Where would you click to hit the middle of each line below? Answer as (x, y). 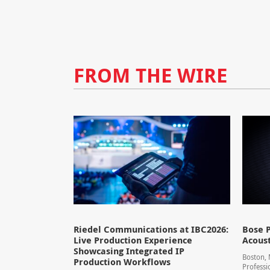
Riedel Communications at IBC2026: (151, 229)
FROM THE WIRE (150, 75)
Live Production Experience (133, 240)
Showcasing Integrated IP (129, 251)
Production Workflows (122, 262)
